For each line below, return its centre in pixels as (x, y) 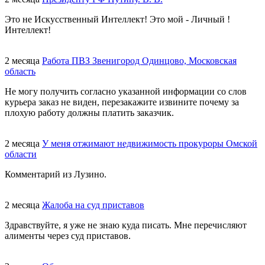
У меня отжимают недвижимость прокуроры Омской (150, 143)
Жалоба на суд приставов (93, 205)
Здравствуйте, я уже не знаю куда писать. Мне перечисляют (126, 225)
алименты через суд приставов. (68, 235)
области (21, 154)
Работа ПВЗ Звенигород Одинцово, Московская (139, 60)
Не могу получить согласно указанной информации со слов (126, 91)
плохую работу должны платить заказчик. (89, 112)
